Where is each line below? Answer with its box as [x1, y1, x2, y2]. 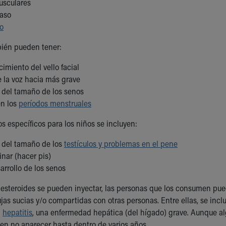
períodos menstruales [19, 97, 91, 108]
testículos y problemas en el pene [64, 138, 178, 149]
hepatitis [3, 206, 32, 217]
